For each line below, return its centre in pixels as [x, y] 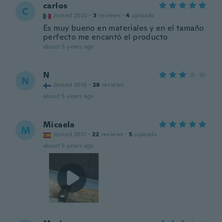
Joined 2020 [70, 15]
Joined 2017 [70, 134]
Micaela [59, 125]
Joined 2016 [70, 85]
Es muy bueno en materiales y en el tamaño [124, 28]
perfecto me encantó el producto [106, 37]
